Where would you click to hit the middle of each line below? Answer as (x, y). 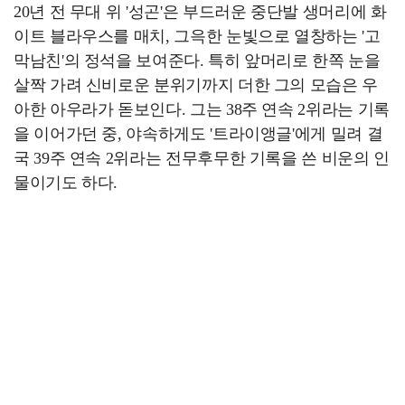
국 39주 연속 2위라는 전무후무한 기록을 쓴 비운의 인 (202, 158)
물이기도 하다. (66, 183)
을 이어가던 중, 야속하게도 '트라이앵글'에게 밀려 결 (198, 134)
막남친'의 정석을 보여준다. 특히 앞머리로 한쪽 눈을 (197, 61)
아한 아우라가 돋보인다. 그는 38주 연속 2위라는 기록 (202, 109)
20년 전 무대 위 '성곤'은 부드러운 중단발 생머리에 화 (200, 12)
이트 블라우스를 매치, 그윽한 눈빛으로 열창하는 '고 (197, 36)
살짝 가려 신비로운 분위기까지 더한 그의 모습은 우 (196, 85)
